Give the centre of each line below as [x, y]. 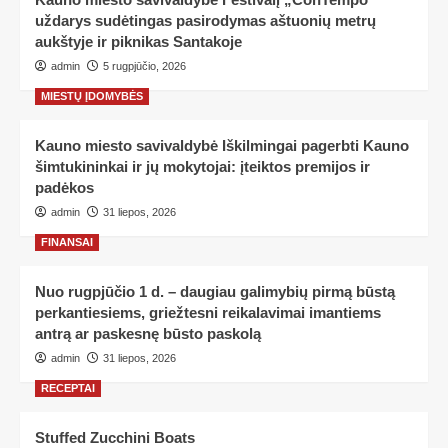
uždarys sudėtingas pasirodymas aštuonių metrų [205, 20]
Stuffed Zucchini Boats [115, 437]
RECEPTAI [68, 388]
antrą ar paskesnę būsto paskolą [148, 333]
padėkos [64, 187]
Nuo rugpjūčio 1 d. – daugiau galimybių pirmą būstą [215, 291]
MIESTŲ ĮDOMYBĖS [92, 96]
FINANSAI [67, 242]
